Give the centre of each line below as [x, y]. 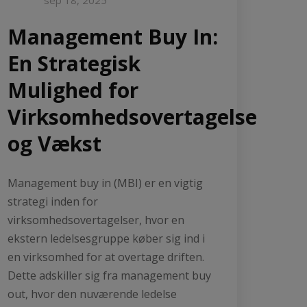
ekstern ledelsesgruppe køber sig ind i [106, 238]
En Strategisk [74, 63]
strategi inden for [53, 201]
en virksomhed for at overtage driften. [106, 257]
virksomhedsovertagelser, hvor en [96, 220]
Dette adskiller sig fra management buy [109, 275]
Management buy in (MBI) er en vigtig [105, 183]
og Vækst [54, 143]
